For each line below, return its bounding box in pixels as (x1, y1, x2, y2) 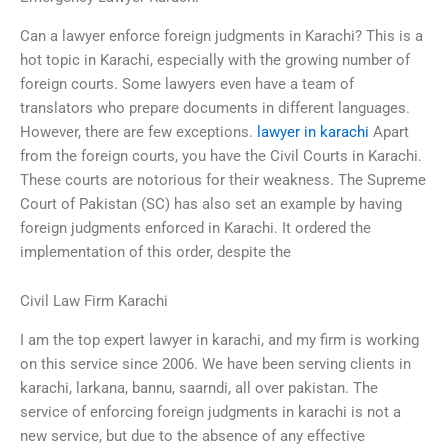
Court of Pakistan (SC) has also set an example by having (20, 194, 402, 213)
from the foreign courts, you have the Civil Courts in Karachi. (20, 146, 422, 165)
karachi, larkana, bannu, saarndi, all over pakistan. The (20, 378, 378, 397)
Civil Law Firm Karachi (20, 292, 168, 311)
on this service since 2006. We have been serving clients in (20, 354, 411, 373)
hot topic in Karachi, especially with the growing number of (20, 50, 410, 69)
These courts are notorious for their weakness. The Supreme (20, 170, 426, 189)
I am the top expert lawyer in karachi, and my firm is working (20, 330, 419, 349)
